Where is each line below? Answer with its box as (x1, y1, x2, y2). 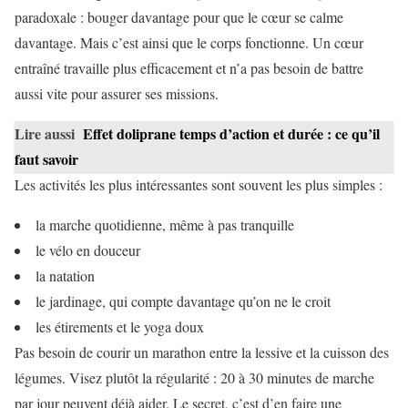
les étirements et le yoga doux (36, 317, 204, 337)
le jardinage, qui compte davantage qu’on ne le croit (36, 291, 331, 311)
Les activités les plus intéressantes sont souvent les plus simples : (15, 175, 382, 195)
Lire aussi (15, 123, 75, 145)
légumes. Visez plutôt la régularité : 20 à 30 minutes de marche (15, 368, 374, 388)
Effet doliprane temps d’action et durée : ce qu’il (83, 123, 380, 145)
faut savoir (15, 148, 78, 170)
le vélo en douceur (36, 240, 140, 260)
